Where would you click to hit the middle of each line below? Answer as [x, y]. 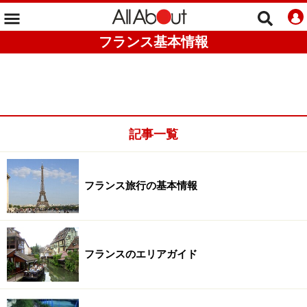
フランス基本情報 [153, 42]
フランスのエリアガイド [141, 254]
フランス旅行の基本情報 [141, 186]
